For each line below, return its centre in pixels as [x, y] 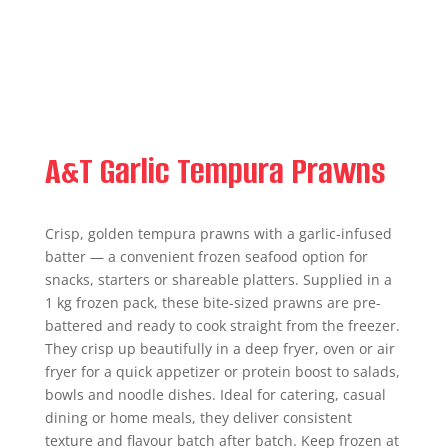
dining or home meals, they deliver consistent [198, 417]
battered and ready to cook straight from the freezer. [222, 325]
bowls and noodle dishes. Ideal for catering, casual [215, 394]
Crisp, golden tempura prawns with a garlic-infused [218, 233]
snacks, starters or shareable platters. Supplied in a [218, 279]
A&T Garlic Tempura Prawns [215, 171]
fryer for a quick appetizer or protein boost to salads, [222, 371]
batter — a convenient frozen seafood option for [206, 256]
